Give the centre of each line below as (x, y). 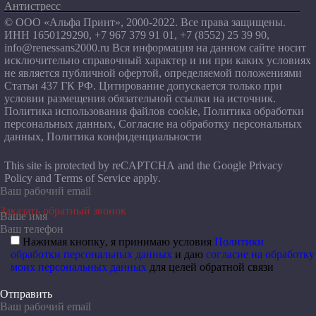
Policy (18, 178)
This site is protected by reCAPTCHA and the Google (126, 165)
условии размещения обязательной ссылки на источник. (140, 98)
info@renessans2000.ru (56, 48)
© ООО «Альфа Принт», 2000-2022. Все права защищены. (145, 22)
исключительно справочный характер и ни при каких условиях (157, 60)
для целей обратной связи (210, 267)
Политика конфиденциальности (124, 136)
